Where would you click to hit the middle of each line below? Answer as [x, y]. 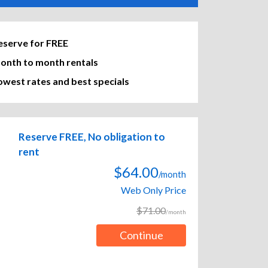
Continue [141, 235]
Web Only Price [153, 190]
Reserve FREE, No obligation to [92, 137]
